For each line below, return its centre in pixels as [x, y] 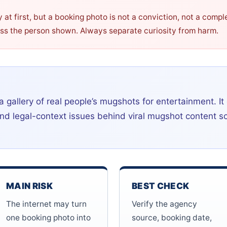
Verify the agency [164, 204]
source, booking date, [172, 218]
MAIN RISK [30, 186]
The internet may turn [46, 204]
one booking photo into [48, 218]
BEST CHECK [161, 186]
